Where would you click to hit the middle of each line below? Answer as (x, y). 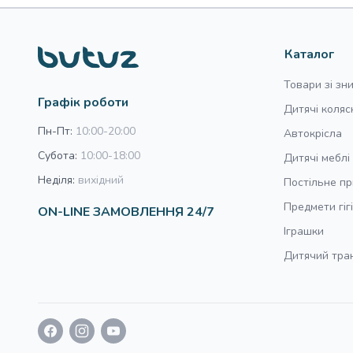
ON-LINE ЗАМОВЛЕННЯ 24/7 (126, 212)
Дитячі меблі (317, 158)
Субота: (58, 156)
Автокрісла (313, 134)
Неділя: (56, 180)
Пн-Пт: (55, 132)
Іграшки (304, 231)
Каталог (309, 54)
